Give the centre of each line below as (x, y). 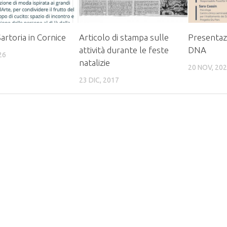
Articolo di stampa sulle (124, 37)
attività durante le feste (124, 50)
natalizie (95, 62)
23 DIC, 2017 (99, 80)
